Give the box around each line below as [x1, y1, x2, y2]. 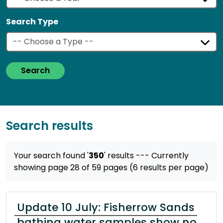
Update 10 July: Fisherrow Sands [17, 200, 195, 216]
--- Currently [136, 150, 189, 162]
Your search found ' [14, 150, 89, 162]
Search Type [6, 16, 58, 28]
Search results [6, 117, 93, 134]
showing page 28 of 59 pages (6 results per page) [14, 162, 209, 174]
